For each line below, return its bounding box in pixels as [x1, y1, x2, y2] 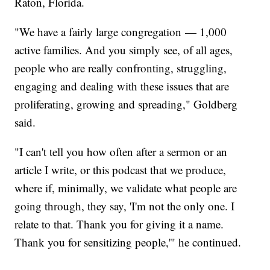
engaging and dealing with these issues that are [14, 78, 230, 93]
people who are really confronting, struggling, [14, 60, 227, 75]
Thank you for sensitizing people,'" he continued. [14, 234, 242, 250]
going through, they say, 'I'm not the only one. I [14, 198, 235, 213]
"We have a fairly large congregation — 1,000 [14, 24, 227, 39]
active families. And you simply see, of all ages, [14, 42, 233, 57]
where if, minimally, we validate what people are [14, 180, 237, 195]
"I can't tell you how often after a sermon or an [14, 143, 228, 159]
